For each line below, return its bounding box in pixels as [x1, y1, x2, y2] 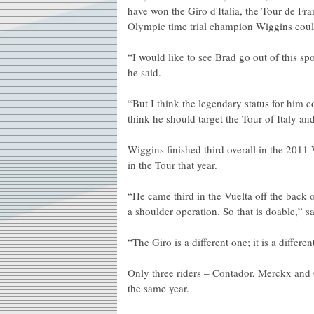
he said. [128, 65, 161, 79]
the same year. [128, 281, 189, 295]
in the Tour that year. [128, 158, 217, 172]
